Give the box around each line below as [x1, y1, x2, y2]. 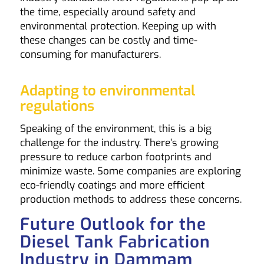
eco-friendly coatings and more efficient [19, 179, 204, 193]
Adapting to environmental [19, 81, 195, 100]
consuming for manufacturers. [19, 47, 161, 61]
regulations [19, 96, 94, 115]
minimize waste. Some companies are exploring [19, 164, 241, 179]
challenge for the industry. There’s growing [19, 136, 219, 150]
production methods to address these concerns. [19, 193, 242, 207]
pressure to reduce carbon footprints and [19, 150, 212, 164]
